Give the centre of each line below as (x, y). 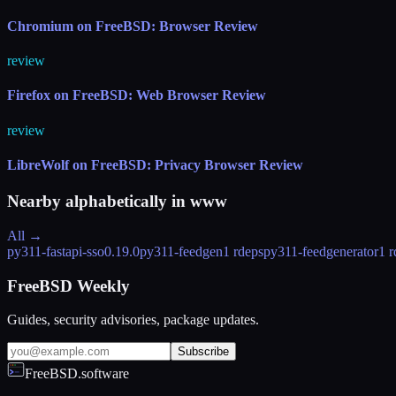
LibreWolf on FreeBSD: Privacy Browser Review (155, 164)
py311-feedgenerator (321, 251)
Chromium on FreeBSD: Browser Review (133, 26)
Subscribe (203, 352)
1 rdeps (243, 251)
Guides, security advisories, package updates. (133, 320)
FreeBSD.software (77, 374)
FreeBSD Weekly (69, 286)
